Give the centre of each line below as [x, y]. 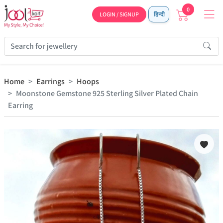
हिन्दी [159, 14]
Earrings [51, 81]
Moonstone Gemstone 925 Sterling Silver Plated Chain [107, 93]
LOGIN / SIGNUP [119, 14]
